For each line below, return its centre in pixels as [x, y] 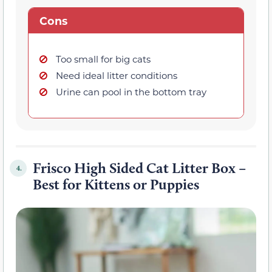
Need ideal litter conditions [117, 76]
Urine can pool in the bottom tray [131, 92]
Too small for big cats [103, 59]
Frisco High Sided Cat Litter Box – [139, 168]
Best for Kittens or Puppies [116, 185]
